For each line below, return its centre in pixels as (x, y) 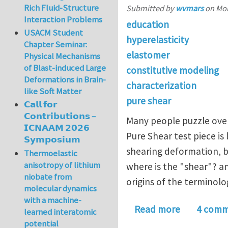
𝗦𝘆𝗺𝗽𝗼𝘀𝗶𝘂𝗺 (52, 140)
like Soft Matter (53, 91)
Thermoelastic (51, 153)
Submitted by (151, 8)
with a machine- (53, 200)
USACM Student (54, 33)
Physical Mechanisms (62, 56)
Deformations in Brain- (65, 80)
